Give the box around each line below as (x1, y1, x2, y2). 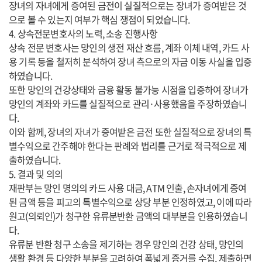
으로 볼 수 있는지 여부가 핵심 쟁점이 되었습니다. (9, 12, 192, 26)
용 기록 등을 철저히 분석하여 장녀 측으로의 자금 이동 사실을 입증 (9, 54, 252, 68)
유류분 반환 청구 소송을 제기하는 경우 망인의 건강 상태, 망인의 (9, 237, 244, 251)
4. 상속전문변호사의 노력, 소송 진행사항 (9, 26, 158, 40)
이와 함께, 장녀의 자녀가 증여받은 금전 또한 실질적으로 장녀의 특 (9, 125, 252, 139)
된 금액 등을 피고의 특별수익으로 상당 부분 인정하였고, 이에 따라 (9, 195, 252, 209)
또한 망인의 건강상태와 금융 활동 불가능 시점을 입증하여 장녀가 (9, 82, 249, 96)
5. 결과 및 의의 (9, 167, 63, 181)
